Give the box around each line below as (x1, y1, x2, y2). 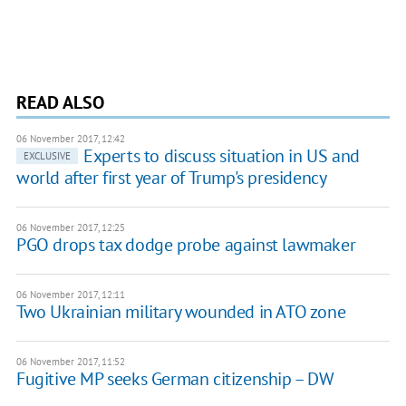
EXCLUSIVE (23, 149, 71, 162)
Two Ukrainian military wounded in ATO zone (15, 299, 346, 324)
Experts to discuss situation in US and (82, 143, 360, 168)
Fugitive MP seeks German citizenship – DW (15, 366, 334, 391)
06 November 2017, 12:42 (15, 131, 125, 145)
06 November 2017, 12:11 (15, 287, 125, 301)
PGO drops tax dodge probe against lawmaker (15, 232, 356, 256)
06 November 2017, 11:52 (15, 354, 125, 368)
